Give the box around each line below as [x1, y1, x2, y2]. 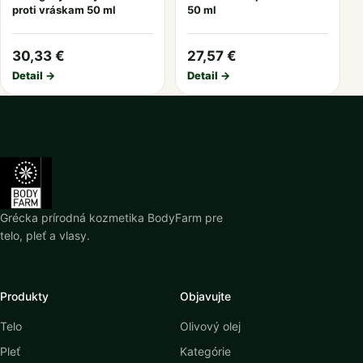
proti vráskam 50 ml [12, 3, 116, 16]
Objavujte [180, 289, 231, 303]
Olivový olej [180, 319, 241, 333]
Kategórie [180, 344, 231, 358]
